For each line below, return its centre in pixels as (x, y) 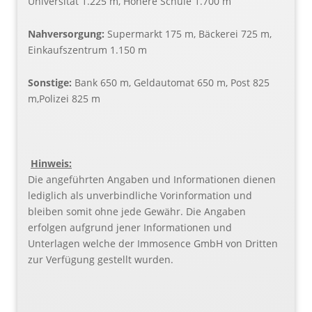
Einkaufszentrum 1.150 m (87, 49)
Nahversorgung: (68, 33)
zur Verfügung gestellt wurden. (109, 260)
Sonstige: (51, 82)
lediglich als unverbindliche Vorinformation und (140, 196)
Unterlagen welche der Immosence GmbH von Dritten (153, 244)
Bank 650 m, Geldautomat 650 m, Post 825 (172, 82)
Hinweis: (51, 164)
